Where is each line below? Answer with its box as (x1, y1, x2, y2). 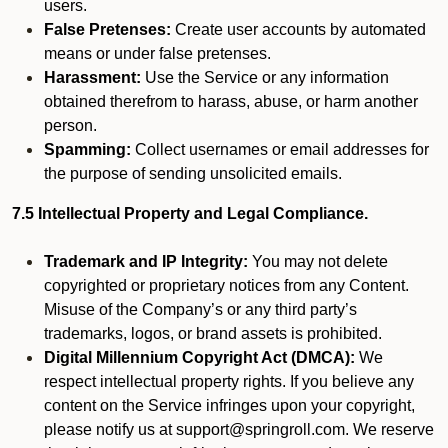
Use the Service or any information (141, 69, 389, 86)
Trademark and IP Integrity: (44, 253, 248, 270)
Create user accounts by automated (171, 21, 426, 38)
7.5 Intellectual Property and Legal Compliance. (12, 205, 368, 222)
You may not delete (248, 253, 388, 270)
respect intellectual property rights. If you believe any (44, 373, 414, 390)
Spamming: (44, 141, 131, 158)
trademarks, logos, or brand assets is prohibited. (44, 325, 382, 342)
